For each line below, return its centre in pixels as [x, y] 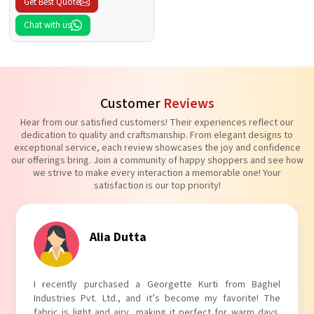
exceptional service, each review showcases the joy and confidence [157, 148]
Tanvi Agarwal [130, 238]
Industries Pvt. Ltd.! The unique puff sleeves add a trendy [157, 298]
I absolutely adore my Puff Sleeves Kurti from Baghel [157, 284]
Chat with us [47, 25]
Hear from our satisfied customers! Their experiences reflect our [157, 122]
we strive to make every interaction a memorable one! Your [157, 173]
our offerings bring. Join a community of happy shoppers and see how [157, 160]
